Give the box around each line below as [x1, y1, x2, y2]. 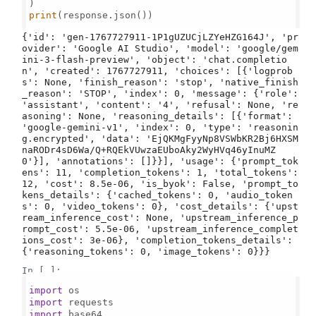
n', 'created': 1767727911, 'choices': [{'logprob [22, 66, 293, 76]
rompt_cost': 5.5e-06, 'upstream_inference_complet [22, 224, 298, 234]
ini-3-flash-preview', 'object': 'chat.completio [22, 54, 287, 65]
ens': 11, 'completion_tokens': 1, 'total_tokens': [22, 167, 298, 178]
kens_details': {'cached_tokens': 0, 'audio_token [22, 190, 293, 200]
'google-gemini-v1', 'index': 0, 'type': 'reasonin [22, 122, 298, 133]
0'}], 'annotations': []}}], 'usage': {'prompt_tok [22, 156, 298, 166]
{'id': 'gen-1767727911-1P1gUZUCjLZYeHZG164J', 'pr [22, 32, 298, 42]
